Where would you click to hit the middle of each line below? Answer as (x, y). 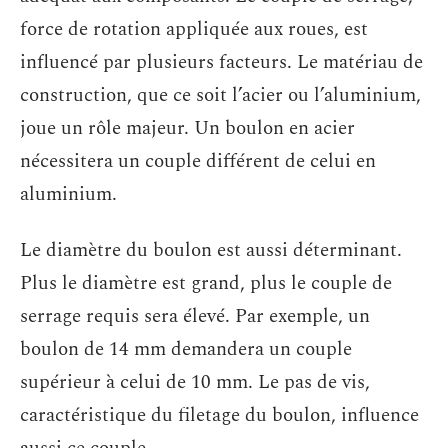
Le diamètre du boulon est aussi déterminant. (211, 250)
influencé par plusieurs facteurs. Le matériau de (221, 63)
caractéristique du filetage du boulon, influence (219, 415)
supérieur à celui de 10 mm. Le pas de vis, (195, 382)
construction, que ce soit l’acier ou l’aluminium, (220, 96)
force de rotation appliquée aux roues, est (194, 30)
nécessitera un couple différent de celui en (198, 162)
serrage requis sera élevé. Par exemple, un (195, 316)
